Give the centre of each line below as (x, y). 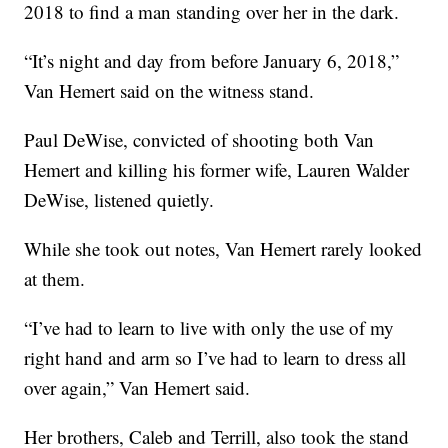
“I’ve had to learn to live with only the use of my (209, 328)
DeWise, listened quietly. (119, 200)
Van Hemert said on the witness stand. (169, 91)
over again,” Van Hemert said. (137, 388)
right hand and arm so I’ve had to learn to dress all (215, 358)
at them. (55, 279)
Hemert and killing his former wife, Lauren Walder (217, 170)
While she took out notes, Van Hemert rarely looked (223, 249)
